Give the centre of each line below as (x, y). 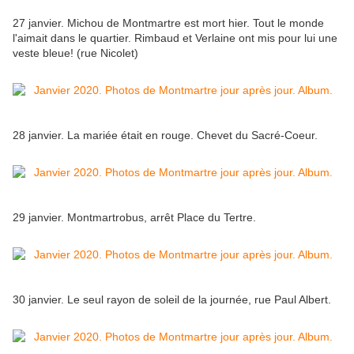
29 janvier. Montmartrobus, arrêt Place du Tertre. (134, 218)
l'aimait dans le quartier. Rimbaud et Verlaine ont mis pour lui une (175, 38)
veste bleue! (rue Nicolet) (77, 53)
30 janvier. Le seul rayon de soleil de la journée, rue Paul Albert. (172, 300)
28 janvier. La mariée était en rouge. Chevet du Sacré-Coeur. (165, 136)
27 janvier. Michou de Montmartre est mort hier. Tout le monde (168, 23)
